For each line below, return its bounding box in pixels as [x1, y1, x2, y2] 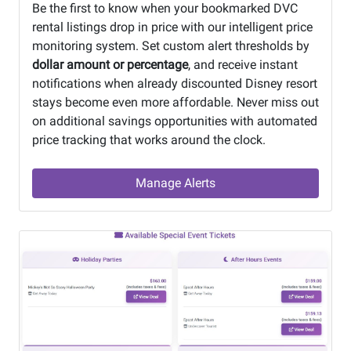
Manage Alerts [136, 175, 215, 190]
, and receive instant [188, 56, 298, 72]
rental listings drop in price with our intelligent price [32, 19, 313, 34]
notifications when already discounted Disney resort [32, 75, 317, 91]
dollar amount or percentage [32, 56, 188, 72]
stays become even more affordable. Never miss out [32, 94, 319, 110]
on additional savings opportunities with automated [32, 113, 317, 128]
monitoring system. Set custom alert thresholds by [32, 38, 309, 53]
